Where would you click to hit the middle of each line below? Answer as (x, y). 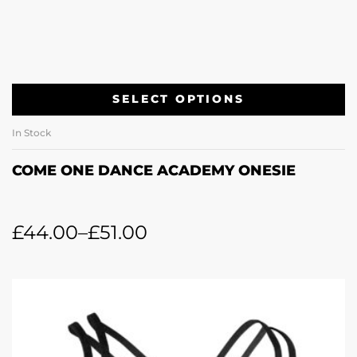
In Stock (31, 132)
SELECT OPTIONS (178, 99)
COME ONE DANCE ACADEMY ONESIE (154, 170)
